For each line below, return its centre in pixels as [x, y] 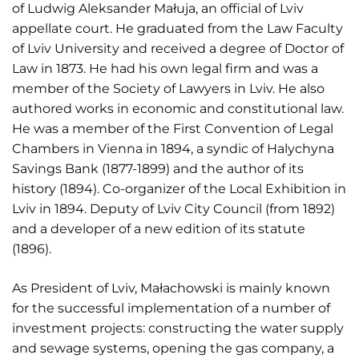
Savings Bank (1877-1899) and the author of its [158, 168]
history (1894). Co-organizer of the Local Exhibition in [179, 188]
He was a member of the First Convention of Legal [173, 128]
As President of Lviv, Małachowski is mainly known [171, 288]
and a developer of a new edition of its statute [159, 228]
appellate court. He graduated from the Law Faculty [177, 28]
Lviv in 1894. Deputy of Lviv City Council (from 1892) [173, 208]
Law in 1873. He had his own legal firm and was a [165, 68]
